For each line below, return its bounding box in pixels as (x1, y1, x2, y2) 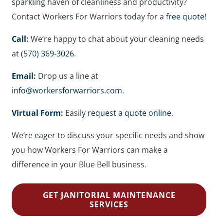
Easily (65, 108, 88, 119)
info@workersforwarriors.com (12, 85, 122, 96)
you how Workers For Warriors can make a (12, 145, 168, 156)
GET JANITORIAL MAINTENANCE (42, 189, 176, 200)
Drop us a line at (36, 71, 98, 82)
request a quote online (88, 108, 171, 119)
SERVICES (90, 199, 128, 210)
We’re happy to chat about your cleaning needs (29, 34, 204, 45)
